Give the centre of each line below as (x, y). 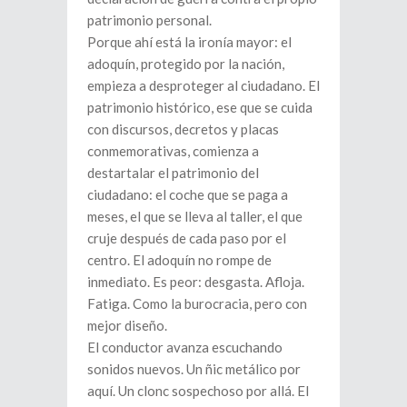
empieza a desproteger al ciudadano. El (203, 85)
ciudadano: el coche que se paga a (188, 194)
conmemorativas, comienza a (173, 150)
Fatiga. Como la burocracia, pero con (197, 303)
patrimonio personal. (149, 20)
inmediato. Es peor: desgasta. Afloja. (196, 281)
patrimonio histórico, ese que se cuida (200, 107)
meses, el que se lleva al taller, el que (195, 216)
